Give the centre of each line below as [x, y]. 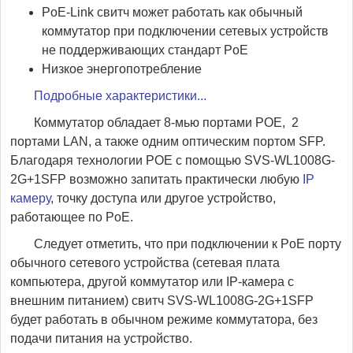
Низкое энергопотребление [122, 69]
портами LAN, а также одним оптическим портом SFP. [168, 141]
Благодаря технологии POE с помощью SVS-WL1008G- [173, 160]
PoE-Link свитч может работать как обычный [172, 12]
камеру [30, 198]
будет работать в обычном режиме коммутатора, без [164, 320]
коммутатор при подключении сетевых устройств [185, 31]
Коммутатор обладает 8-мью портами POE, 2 [166, 123]
